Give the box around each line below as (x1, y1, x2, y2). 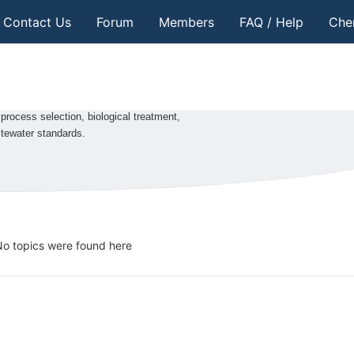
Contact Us (2, 13, 71, 30)
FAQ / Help (239, 13, 303, 30)
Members (158, 13, 214, 30)
